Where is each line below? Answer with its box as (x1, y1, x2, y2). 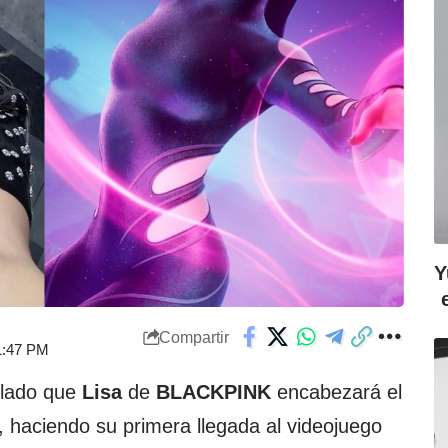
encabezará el (271, 381, 402, 404)
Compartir (158, 328, 229, 346)
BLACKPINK (156, 381, 271, 404)
